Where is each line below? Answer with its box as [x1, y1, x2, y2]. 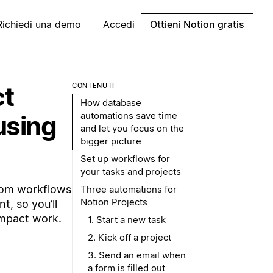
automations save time [80, 110, 177, 121]
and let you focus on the [80, 122, 184, 134]
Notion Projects [80, 196, 147, 208]
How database [80, 97, 141, 108]
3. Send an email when [88, 249, 186, 261]
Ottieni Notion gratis [150, 18, 244, 30]
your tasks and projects [80, 166, 181, 177]
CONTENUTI [72, 81, 115, 90]
